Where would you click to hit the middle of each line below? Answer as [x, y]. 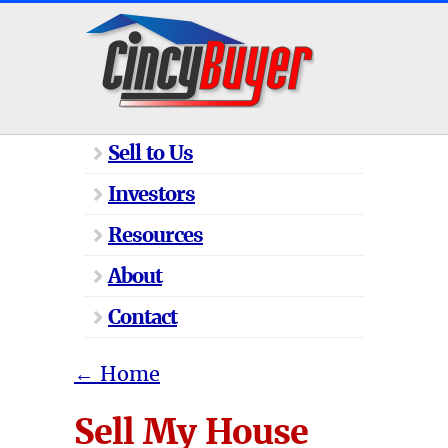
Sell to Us [150, 153]
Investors [151, 194]
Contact [142, 317]
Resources [155, 235]
